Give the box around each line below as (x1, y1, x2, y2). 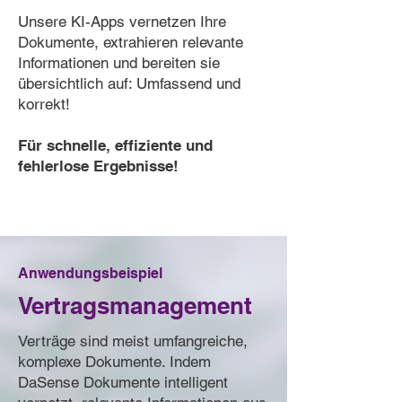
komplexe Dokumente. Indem (18, 353, 211, 371)
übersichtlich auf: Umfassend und (18, 74, 240, 92)
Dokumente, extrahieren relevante (18, 33, 243, 51)
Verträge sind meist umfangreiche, (18, 332, 248, 350)
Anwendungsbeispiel (18, 265, 162, 282)
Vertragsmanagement (18, 292, 252, 319)
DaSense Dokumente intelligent (18, 373, 228, 391)
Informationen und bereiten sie (18, 54, 220, 72)
